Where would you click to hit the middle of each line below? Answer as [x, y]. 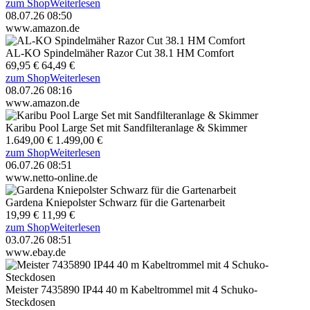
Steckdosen [30, 302]
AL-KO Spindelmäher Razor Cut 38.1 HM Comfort [120, 53]
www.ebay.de [36, 252]
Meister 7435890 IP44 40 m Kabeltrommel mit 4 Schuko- [131, 289]
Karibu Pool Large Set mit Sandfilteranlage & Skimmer [126, 127]
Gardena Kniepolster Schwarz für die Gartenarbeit [115, 202]
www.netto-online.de [52, 177]
